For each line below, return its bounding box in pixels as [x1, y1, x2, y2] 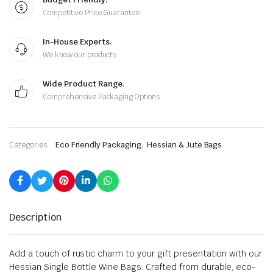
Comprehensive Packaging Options [43, 92, 160, 102]
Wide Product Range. [43, 79, 125, 89]
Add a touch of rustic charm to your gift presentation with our [9, 248, 263, 259]
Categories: [9, 140, 49, 150]
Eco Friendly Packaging [55, 140, 141, 150]
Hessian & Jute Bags [146, 140, 222, 150]
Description [9, 211, 62, 224]
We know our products [43, 50, 116, 60]
